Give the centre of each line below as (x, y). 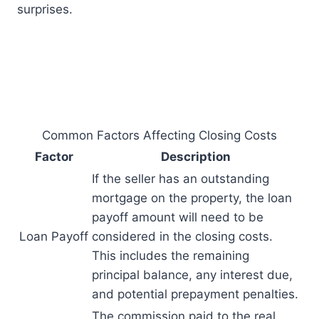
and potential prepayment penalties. (195, 294)
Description (196, 157)
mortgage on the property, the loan (192, 198)
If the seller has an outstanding (181, 179)
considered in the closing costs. (182, 237)
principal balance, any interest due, (192, 275)
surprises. (45, 10)
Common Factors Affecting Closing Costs (159, 136)
